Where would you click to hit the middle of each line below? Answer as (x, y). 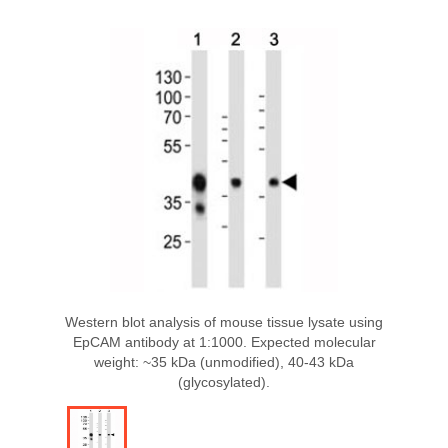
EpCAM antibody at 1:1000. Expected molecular (224, 342)
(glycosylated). (224, 382)
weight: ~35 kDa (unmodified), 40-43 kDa (224, 362)
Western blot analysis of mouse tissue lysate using (224, 322)
